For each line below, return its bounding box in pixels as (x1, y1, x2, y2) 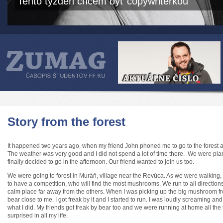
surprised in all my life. (7, 212, 68, 219)
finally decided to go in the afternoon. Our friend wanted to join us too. (7, 158, 194, 165)
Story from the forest (7, 115, 125, 128)
